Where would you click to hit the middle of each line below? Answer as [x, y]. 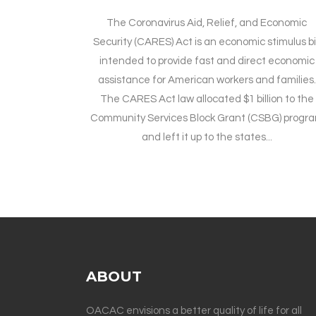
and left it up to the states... [207, 138]
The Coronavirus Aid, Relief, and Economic [207, 23]
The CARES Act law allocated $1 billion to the [207, 99]
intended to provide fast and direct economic [207, 61]
